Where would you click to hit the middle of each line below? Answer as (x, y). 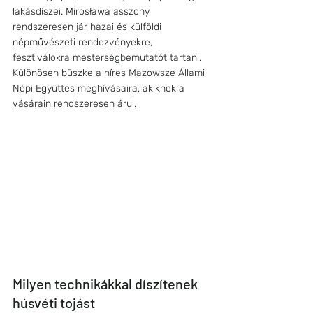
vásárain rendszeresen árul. (74, 104)
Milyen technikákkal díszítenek (107, 284)
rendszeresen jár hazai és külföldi (88, 27)
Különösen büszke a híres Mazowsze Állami (110, 73)
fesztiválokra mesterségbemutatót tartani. (108, 58)
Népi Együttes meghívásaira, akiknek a (100, 88)
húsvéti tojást (55, 303)
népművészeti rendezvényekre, (84, 42)
